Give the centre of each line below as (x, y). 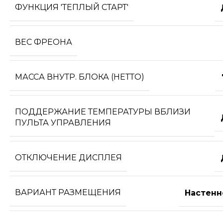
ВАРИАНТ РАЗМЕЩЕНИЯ (68, 193)
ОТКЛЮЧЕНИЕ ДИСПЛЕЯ (68, 158)
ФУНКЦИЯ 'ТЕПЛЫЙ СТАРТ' (72, 7)
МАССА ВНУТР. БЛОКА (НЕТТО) (80, 77)
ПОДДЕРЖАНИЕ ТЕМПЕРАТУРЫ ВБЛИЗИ (103, 112)
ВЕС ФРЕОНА (44, 42)
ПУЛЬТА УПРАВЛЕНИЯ (63, 123)
